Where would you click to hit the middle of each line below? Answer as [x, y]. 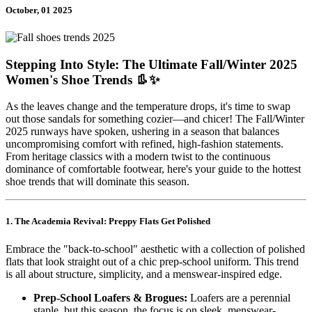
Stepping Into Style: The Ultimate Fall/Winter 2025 [151, 64]
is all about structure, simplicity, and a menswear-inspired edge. [144, 274]
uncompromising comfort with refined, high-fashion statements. [145, 144]
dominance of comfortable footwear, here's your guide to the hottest [153, 169]
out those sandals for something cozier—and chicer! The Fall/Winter [155, 119]
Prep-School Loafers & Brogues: [110, 297]
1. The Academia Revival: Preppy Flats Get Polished [108, 221]
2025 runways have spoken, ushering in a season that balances [142, 132]
